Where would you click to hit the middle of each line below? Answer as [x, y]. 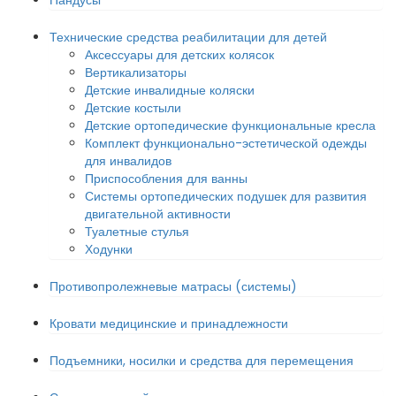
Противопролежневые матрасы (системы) [173, 286]
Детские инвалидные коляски [170, 90]
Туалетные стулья [137, 232]
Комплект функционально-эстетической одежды [226, 143]
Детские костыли [133, 108]
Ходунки [109, 249]
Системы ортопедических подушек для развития [226, 196]
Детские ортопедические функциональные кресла [230, 126]
